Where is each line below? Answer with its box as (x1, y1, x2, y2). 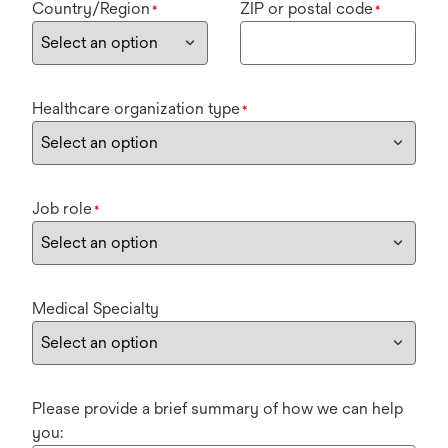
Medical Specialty (32, 299, 159, 319)
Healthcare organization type (32, 99, 240, 119)
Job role (32, 199, 92, 219)
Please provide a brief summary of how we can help (32, 399, 403, 419)
